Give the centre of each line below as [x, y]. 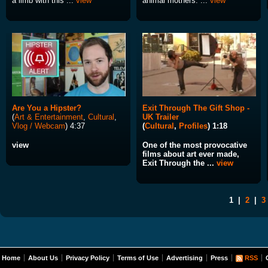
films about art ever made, [191, 154]
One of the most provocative [195, 145]
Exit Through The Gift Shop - [196, 108]
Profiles [193, 126]
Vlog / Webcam [39, 126]
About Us [43, 258]
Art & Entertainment [49, 117]
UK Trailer [161, 117]
